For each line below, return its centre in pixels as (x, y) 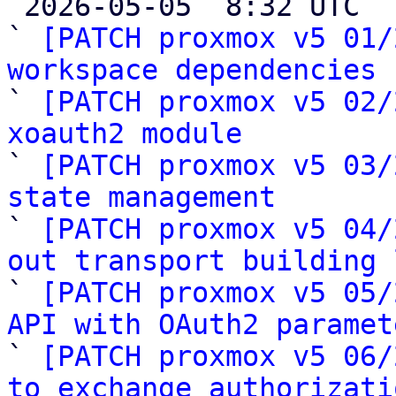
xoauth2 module (125, 133)
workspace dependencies (192, 70)
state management (141, 197)
